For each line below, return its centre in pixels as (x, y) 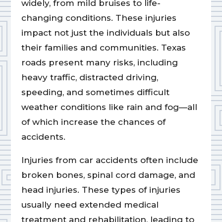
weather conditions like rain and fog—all (109, 107)
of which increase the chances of (93, 122)
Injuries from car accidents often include (110, 160)
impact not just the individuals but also (105, 33)
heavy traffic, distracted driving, (89, 78)
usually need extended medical (90, 205)
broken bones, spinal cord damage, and (108, 175)
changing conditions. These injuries (99, 18)
